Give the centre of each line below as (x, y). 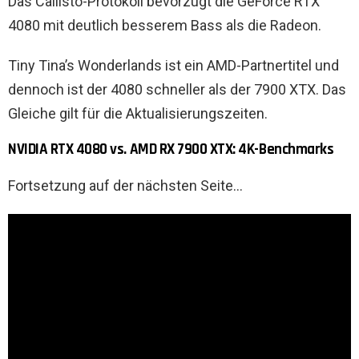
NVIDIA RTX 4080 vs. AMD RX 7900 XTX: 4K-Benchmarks (171, 149)
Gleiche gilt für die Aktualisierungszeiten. (138, 113)
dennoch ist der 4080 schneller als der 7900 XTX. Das (177, 89)
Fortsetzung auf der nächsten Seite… (125, 185)
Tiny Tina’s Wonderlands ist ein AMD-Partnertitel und (173, 65)
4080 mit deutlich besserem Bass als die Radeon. (165, 25)
